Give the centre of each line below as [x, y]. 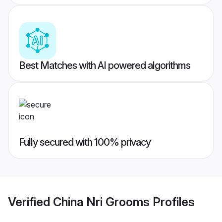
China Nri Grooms [101, 202]
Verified [30, 202]
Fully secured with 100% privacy [85, 142]
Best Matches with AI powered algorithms [105, 66]
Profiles [172, 202]
